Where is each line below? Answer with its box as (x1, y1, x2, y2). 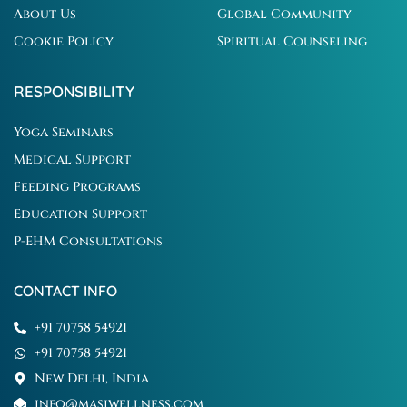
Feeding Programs (14, 178, 141, 196)
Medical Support (14, 151, 131, 169)
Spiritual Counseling (217, 33, 367, 51)
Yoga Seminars (14, 124, 114, 142)
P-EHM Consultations (14, 233, 163, 251)
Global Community (217, 5, 352, 24)
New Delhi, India (34, 370, 149, 388)
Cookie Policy (14, 33, 114, 51)
